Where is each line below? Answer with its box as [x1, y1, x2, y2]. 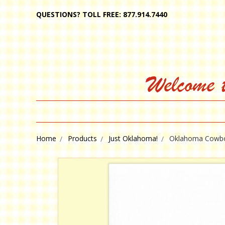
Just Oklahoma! [108, 134, 158, 143]
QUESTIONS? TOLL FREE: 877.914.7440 [36, 10, 167, 19]
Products [68, 134, 97, 143]
